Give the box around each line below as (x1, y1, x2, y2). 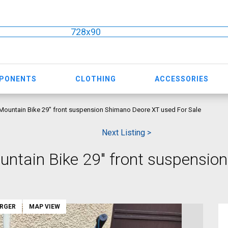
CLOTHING (75, 74, 117, 83)
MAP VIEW (29, 203, 60, 210)
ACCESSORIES (154, 74, 209, 83)
